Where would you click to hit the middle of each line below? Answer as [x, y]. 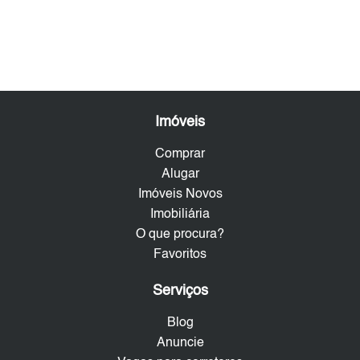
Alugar [180, 174]
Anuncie [180, 343]
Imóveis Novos [180, 194]
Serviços [180, 290]
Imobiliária [180, 214]
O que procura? [180, 234]
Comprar [180, 154]
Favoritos [180, 254]
